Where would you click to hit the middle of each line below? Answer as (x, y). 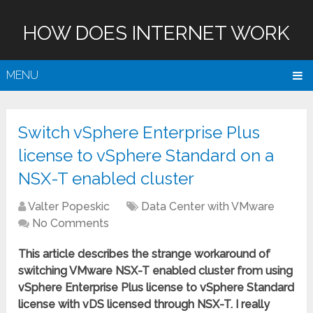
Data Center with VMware (208, 207)
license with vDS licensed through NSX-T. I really (144, 305)
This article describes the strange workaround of (145, 254)
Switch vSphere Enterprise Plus (139, 133)
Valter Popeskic (69, 207)
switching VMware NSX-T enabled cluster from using (156, 271)
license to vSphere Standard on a (146, 156)
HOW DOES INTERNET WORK (156, 33)
